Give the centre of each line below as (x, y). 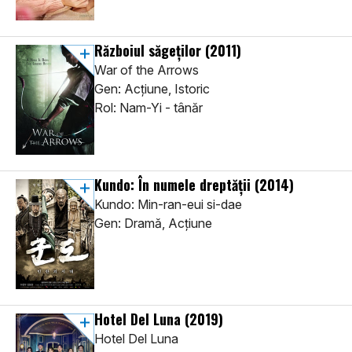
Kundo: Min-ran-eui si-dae (168, 205)
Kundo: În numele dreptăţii (174, 185)
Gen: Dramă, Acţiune (153, 224)
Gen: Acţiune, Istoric (152, 89)
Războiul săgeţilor (150, 51)
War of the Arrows (147, 70)
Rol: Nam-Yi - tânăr (148, 108)
